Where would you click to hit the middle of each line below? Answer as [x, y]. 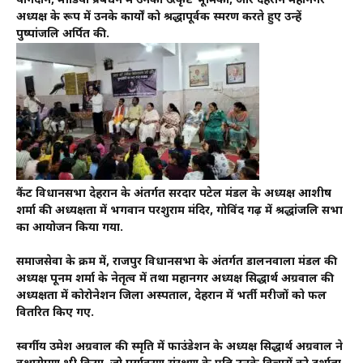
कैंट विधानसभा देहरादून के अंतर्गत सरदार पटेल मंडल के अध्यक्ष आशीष [174, 194]
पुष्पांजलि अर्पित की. [63, 35]
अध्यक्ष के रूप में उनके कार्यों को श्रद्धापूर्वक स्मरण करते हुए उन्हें [159, 18]
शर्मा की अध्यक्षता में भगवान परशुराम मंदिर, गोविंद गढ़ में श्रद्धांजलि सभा [179, 211]
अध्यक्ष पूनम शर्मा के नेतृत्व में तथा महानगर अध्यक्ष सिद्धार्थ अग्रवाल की [175, 280]
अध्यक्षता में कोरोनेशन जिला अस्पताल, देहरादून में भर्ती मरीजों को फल [171, 297]
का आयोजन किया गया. [70, 228]
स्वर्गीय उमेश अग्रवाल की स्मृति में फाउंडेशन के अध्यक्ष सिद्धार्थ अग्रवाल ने [179, 348]
